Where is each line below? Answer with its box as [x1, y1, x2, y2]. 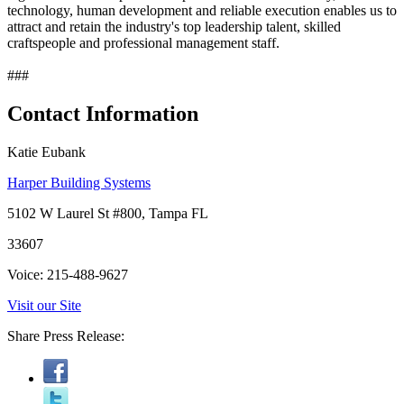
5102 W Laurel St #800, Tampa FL [7, 205, 208, 221]
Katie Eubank [7, 143, 86, 160]
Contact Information [7, 101, 198, 125]
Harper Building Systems [7, 174, 151, 190]
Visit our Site [7, 297, 81, 313]
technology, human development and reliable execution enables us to [7, 2, 397, 18]
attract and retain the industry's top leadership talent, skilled [7, 18, 341, 34]
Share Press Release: [7, 327, 124, 344]
